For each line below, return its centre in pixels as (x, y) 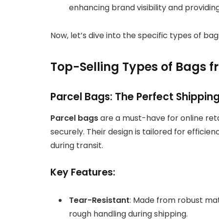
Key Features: (83, 173)
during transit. (77, 146)
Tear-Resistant (99, 200)
